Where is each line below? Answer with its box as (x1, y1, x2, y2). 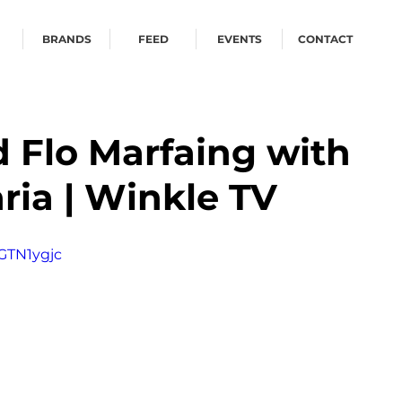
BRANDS (41, 32, 92, 46)
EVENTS (216, 32, 262, 46)
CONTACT (298, 32, 353, 46)
